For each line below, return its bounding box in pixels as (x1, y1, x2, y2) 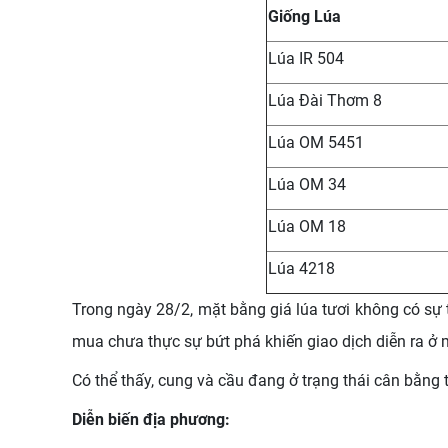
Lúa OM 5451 (268, 133, 364, 152)
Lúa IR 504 (268, 49, 344, 68)
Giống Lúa (268, 7, 341, 26)
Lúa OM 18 (268, 217, 346, 236)
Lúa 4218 (268, 259, 335, 278)
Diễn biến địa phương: (72, 410, 234, 429)
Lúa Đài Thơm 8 (268, 91, 382, 110)
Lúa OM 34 (268, 175, 346, 194)
